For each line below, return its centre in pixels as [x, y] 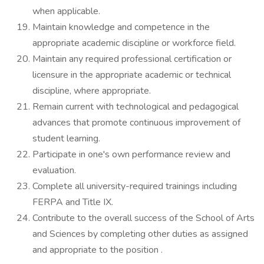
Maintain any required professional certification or [132, 59]
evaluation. [54, 170]
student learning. [66, 138]
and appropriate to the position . [98, 250]
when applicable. [66, 11]
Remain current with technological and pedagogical [136, 107]
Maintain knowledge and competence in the [121, 27]
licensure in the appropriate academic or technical [132, 75]
